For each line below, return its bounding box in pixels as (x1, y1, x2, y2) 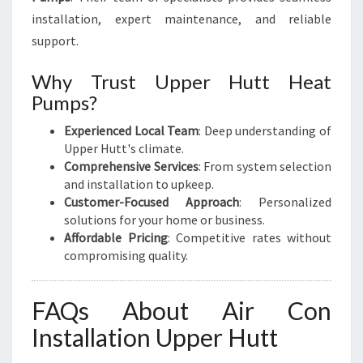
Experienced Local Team (64, 122, 199, 139)
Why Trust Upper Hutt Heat (32, 70, 331, 93)
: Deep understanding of (199, 122, 332, 139)
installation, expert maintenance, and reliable (32, 11, 331, 27)
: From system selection (198, 158, 331, 174)
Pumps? (32, 91, 97, 114)
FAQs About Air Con (32, 296, 331, 325)
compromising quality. (64, 247, 188, 263)
